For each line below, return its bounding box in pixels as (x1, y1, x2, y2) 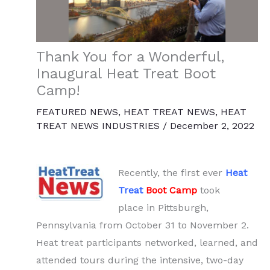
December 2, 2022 (170, 120, 254, 132)
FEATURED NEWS (36, 106, 118, 118)
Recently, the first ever (118, 167, 225, 179)
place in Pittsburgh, (118, 202, 209, 214)
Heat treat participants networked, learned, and (36, 237, 258, 249)
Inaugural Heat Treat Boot (36, 65, 216, 83)
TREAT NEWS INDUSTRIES (36, 120, 160, 132)
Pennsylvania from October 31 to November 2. (36, 219, 249, 231)
